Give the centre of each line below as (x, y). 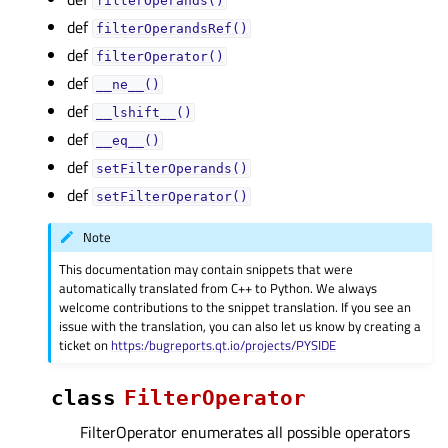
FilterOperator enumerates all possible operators (245, 431)
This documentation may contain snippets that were (206, 268)
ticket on (85, 344)
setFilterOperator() (171, 196)
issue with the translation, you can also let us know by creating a (240, 325)
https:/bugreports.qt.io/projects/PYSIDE (224, 344)
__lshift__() (143, 112)
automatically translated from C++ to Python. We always (218, 287)
